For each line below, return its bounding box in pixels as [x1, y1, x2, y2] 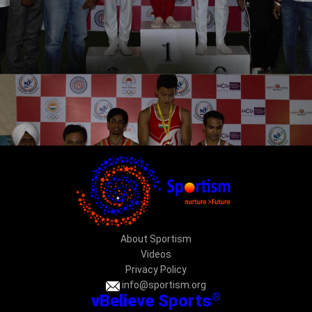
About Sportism [120, 233, 192, 245]
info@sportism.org [120, 279, 206, 291]
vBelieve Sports [91, 290, 212, 311]
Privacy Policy [125, 264, 187, 276]
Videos [141, 249, 171, 260]
